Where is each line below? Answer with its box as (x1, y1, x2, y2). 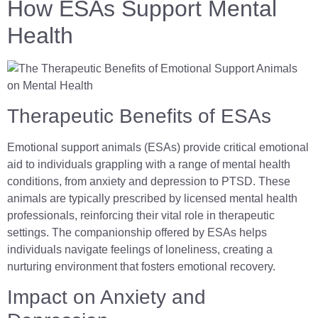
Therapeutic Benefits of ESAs (7, 104, 271, 127)
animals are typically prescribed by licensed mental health (7, 192, 297, 204)
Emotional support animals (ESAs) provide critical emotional (7, 141, 309, 153)
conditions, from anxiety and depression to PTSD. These (7, 175, 290, 187)
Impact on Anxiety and (7, 286, 206, 309)
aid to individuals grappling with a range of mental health (7, 158, 290, 170)
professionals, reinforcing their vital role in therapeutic (7, 209, 275, 221)
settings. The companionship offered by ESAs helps (7, 226, 267, 238)
